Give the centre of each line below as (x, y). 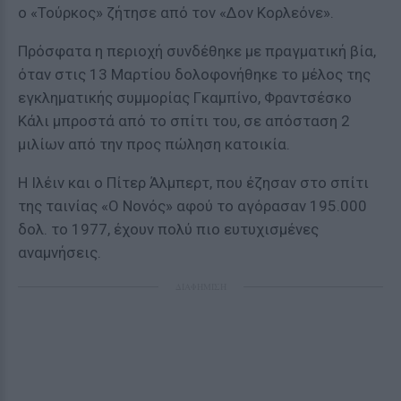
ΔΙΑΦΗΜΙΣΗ (200, 286)
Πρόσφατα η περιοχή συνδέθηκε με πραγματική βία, (197, 51)
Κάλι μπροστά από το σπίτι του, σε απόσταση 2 (184, 121)
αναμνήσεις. (60, 252)
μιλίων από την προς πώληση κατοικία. (154, 144)
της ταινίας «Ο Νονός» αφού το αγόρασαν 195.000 (192, 206)
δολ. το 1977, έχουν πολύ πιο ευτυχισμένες (168, 229)
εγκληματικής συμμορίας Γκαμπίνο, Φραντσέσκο (185, 98)
